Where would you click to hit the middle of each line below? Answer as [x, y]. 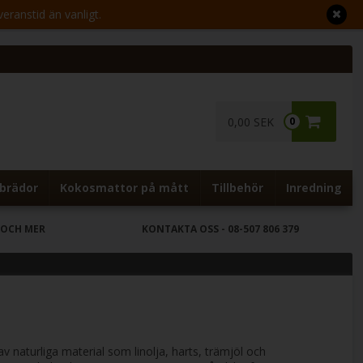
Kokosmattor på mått [125, 188]
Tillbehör [237, 188]
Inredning [314, 188]
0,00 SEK [250, 122]
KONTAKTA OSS [181, 229]
